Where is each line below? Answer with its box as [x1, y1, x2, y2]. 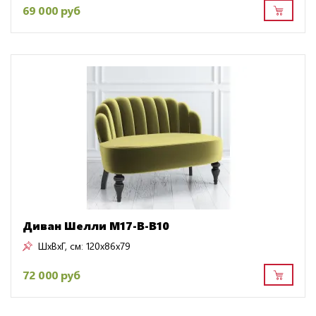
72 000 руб [23, 267, 80, 282]
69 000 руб [23, 2, 80, 18]
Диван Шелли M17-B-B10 [23, 218, 169, 233]
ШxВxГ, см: [38, 239, 83, 253]
